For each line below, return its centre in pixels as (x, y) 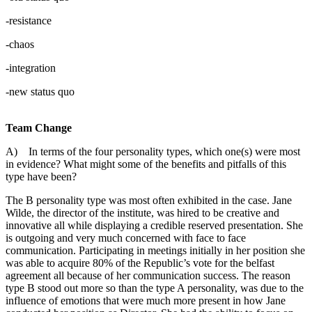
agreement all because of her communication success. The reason (148, 275)
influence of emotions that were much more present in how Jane (146, 300)
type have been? (41, 176)
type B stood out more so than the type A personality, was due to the (155, 288)
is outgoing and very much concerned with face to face (126, 237)
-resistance (29, 20)
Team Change (39, 127)
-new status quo (40, 91)
